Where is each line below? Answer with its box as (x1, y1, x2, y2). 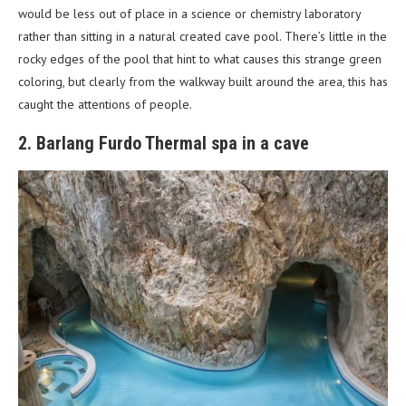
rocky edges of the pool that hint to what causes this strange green (18, 51, 382, 68)
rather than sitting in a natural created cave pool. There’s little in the (18, 28, 387, 45)
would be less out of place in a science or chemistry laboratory (18, 5, 361, 23)
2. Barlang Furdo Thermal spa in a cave (18, 132, 309, 155)
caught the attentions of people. (18, 96, 192, 113)
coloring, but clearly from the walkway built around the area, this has (18, 73, 388, 91)
